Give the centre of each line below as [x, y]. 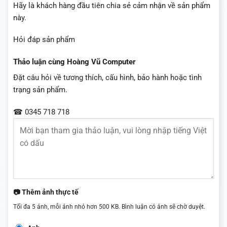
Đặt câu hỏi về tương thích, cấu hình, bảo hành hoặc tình [107, 78]
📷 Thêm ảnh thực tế [46, 192]
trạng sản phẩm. [40, 90]
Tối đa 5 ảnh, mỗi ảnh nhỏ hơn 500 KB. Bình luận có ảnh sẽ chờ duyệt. [109, 207]
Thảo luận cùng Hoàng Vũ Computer [74, 62]
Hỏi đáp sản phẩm [44, 40]
